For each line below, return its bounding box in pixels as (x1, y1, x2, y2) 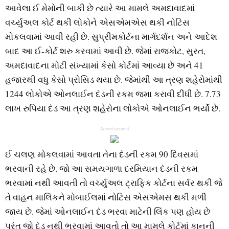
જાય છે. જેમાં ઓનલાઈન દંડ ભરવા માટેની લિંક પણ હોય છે (5, 205, 210, 218)
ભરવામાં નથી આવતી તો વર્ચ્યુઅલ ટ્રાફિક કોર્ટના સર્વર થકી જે (5, 177, 222, 189)
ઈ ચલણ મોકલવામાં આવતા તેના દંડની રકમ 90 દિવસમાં (5, 148, 198, 161)
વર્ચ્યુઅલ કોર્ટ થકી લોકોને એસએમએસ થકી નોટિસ (5, 16, 190, 29)
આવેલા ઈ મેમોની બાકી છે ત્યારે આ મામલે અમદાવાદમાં (5, 2, 195, 14)
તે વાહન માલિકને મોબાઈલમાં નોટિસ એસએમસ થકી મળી (5, 191, 207, 203)
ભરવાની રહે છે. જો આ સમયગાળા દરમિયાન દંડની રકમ (5, 163, 198, 175)
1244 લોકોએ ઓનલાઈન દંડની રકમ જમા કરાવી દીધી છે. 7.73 (5, 88, 221, 100)
